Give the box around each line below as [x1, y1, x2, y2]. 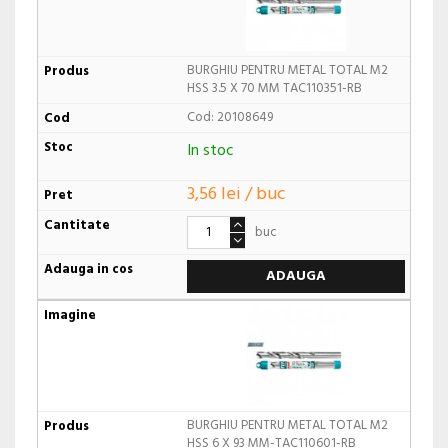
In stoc [186, 138, 234, 165]
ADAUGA [265, 264, 326, 288]
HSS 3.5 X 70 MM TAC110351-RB [186, 78, 362, 100]
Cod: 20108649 [186, 107, 273, 129]
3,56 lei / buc [186, 179, 286, 209]
